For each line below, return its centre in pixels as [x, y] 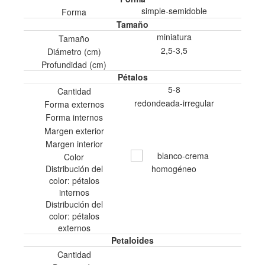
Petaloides [132, 240]
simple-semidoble [174, 11]
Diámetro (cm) [74, 51]
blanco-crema [183, 155]
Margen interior [74, 143]
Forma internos [74, 117]
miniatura [174, 37]
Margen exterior [74, 130]
